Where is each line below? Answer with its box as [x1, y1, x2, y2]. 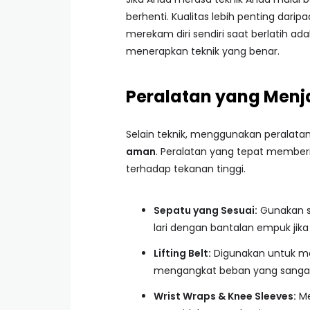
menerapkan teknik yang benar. [126, 44, 280, 58]
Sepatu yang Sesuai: [154, 203, 257, 217]
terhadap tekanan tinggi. [126, 162, 246, 176]
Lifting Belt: [154, 246, 211, 260]
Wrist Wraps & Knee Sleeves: [154, 289, 296, 303]
